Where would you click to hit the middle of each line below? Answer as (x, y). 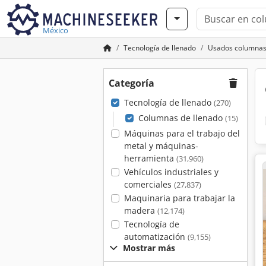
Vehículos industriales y (171, 172)
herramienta (150, 158)
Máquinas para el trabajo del (182, 133)
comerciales (149, 184)
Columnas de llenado (181, 118)
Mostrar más (149, 248)
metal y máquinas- (161, 146)
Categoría (132, 83)
